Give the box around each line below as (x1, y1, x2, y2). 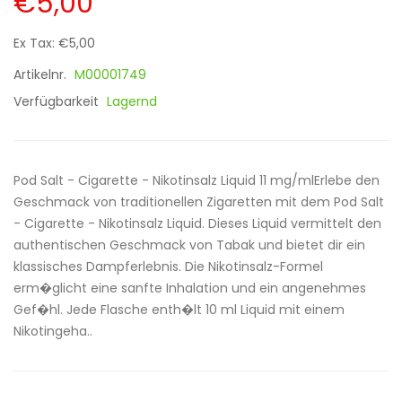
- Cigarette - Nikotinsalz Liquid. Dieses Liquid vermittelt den (13, 214, 381, 232)
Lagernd (107, 92, 157, 110)
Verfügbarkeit (13, 92, 102, 110)
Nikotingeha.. (13, 322, 92, 340)
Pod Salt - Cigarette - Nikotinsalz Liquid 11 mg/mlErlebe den (13, 171, 380, 189)
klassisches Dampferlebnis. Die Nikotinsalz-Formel (13, 258, 323, 275)
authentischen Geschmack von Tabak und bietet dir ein (13, 236, 365, 254)
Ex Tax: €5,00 (13, 34, 95, 52)
